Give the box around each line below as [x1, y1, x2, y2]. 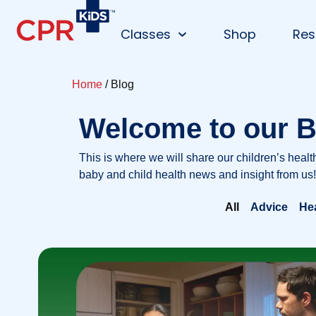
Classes [121, 25, 171, 44]
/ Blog [102, 78, 134, 90]
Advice [250, 201, 288, 214]
